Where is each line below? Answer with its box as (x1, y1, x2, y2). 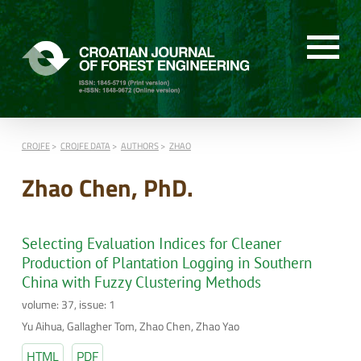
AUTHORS (120, 138, 159, 152)
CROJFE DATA (60, 138, 110, 152)
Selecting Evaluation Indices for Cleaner (21, 234, 281, 254)
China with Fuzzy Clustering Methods (21, 272, 261, 293)
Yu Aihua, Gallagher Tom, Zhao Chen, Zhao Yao (21, 317, 239, 335)
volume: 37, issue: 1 (21, 296, 115, 313)
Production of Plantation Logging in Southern (21, 253, 312, 273)
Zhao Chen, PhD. (21, 169, 193, 207)
